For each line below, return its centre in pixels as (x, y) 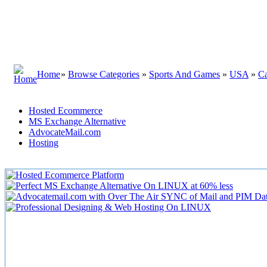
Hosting (44, 143)
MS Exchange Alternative (77, 121)
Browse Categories (104, 74)
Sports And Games (184, 74)
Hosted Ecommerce (66, 111)
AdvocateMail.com (65, 132)
